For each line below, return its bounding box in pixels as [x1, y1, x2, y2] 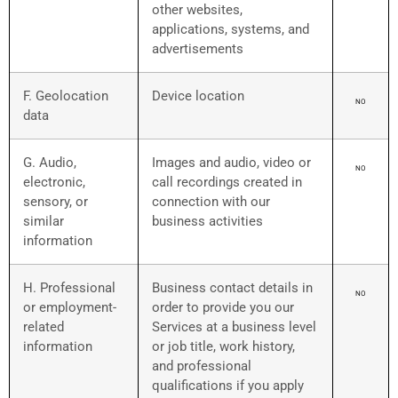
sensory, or [23, 194, 88, 211]
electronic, [23, 174, 85, 191]
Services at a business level [152, 319, 316, 336]
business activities [152, 213, 263, 230]
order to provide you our [152, 299, 294, 316]
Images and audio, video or [152, 155, 311, 171]
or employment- [23, 299, 116, 316]
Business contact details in [152, 280, 313, 297]
